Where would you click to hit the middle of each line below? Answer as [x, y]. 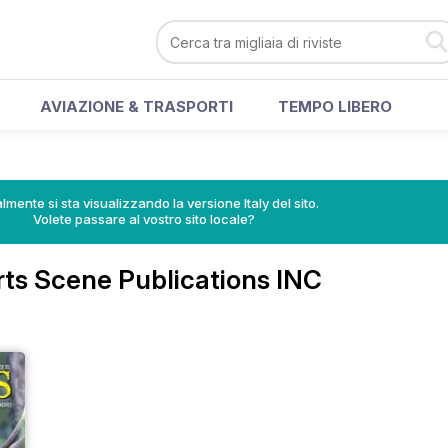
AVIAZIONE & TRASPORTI [136, 106]
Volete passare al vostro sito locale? [144, 219]
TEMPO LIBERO [335, 106]
